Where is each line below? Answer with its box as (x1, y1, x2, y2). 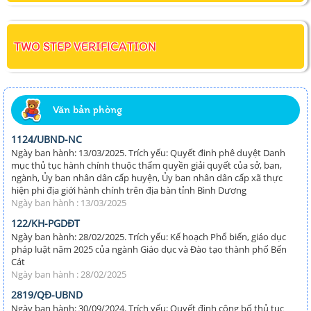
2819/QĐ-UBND (11, 287, 83, 301)
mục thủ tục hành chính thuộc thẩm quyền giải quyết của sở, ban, (11, 158, 282, 171)
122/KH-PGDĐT (11, 216, 80, 230)
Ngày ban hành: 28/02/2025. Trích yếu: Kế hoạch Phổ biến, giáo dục (11, 230, 286, 243)
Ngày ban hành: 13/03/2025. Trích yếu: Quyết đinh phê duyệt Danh (11, 146, 285, 159)
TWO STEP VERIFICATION (14, 38, 156, 54)
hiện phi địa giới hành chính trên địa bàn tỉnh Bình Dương (11, 183, 246, 196)
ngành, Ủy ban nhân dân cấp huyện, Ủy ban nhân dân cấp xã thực (11, 171, 283, 184)
